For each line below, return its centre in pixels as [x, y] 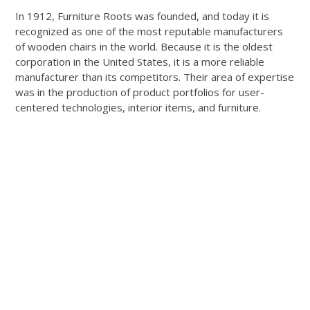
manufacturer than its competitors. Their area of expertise [155, 76]
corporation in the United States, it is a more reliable [140, 61]
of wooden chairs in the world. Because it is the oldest [144, 46]
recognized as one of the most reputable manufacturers [149, 31]
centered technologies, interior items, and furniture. [138, 107]
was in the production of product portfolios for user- [140, 92]
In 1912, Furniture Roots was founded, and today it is [143, 16]
